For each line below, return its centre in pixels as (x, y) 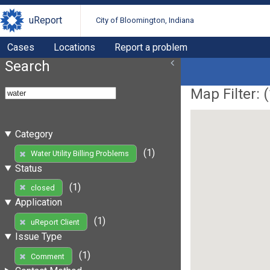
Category (34, 134)
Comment (47, 256)
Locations (74, 47)
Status (28, 168)
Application (38, 202)
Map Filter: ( (230, 94)
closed (42, 187)
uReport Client (55, 222)
